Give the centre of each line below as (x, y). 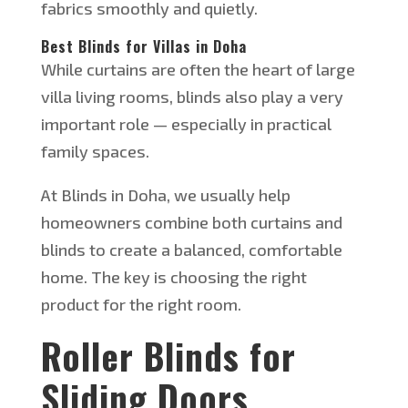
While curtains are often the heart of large (198, 70)
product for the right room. (141, 305)
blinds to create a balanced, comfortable (191, 250)
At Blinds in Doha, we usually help (165, 195)
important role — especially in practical (186, 124)
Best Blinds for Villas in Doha (143, 47)
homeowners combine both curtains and (191, 223)
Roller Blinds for (168, 356)
